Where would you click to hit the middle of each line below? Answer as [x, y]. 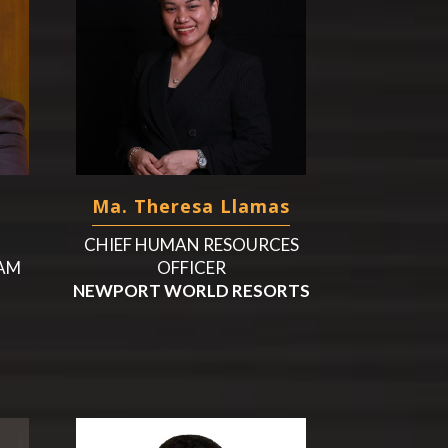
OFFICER [191, 267]
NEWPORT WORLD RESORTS [191, 290]
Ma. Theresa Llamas [191, 206]
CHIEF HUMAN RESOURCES [191, 244]
